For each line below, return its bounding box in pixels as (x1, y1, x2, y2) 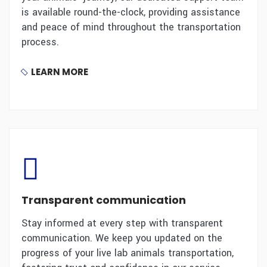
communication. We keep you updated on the (21, 231, 222, 245)
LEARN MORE (31, 66, 88, 78)
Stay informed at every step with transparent (21, 216, 223, 230)
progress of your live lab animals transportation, (21, 246, 234, 260)
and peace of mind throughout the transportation (21, 20, 241, 34)
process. (21, 35, 59, 49)
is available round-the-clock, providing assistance (21, 5, 240, 19)
